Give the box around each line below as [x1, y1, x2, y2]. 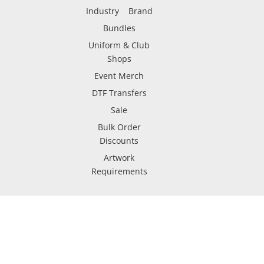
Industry [85, 5, 119, 16]
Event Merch [94, 70, 144, 81]
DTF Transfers [91, 87, 147, 98]
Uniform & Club [88, 39, 150, 51]
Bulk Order [97, 121, 141, 133]
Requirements [91, 166, 147, 177]
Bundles [103, 22, 136, 34]
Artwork [104, 152, 135, 163]
